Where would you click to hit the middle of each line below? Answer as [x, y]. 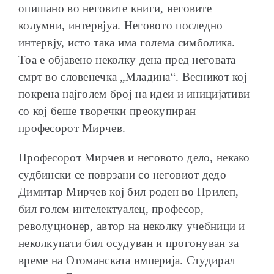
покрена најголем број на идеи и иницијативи [134, 94]
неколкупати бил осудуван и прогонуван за [129, 243]
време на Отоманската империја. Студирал [127, 260]
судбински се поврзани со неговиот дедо [122, 174]
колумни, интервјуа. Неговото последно [121, 25]
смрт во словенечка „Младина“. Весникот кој [133, 76]
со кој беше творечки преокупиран [107, 111]
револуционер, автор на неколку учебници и [132, 226]
